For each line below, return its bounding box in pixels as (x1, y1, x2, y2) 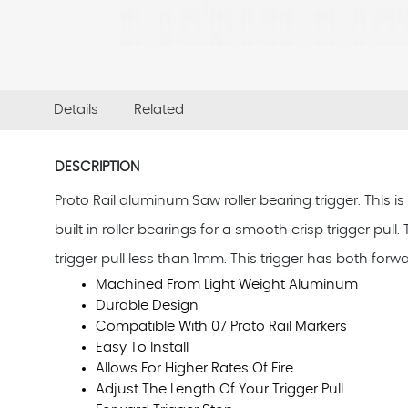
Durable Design (95, 299, 199, 312)
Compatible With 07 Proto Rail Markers (95, 320, 347, 333)
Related (133, 103, 184, 117)
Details (53, 103, 98, 117)
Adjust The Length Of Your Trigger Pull (95, 382, 343, 396)
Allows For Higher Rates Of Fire (95, 362, 293, 375)
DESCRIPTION (54, 160, 139, 174)
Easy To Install (95, 341, 189, 354)
